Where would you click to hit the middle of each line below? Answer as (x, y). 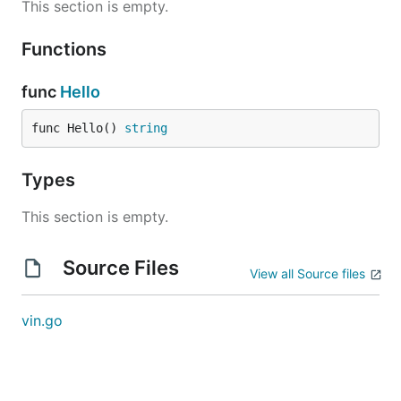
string (146, 128)
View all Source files (307, 273)
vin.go (42, 320)
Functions (66, 49)
